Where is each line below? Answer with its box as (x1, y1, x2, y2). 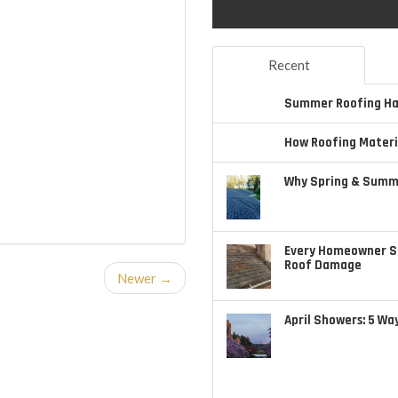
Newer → (117, 270, 172, 287)
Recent (267, 57, 310, 73)
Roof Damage (284, 257, 362, 274)
